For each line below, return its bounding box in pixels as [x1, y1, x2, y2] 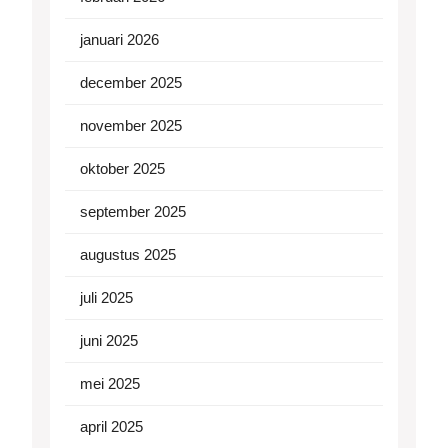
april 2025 [80, 418, 143, 436]
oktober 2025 [80, 160, 165, 178]
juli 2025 [80, 289, 133, 307]
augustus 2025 [80, 246, 176, 264]
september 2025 [80, 203, 186, 221]
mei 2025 [80, 375, 140, 393]
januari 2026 [80, 31, 159, 49]
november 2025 [80, 117, 182, 135]
